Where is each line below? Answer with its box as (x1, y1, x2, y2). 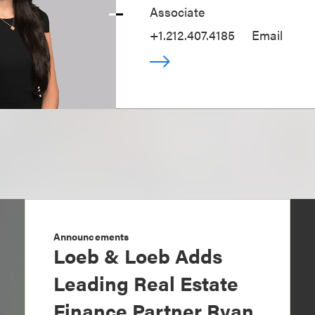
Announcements (53, 229, 129, 244)
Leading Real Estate (53, 269, 238, 297)
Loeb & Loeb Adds (53, 241, 222, 270)
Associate (150, 3, 205, 21)
